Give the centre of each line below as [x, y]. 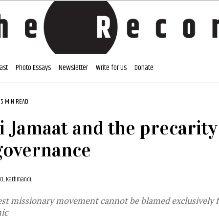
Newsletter [73, 68]
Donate [144, 68]
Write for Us [111, 68]
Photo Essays [33, 68]
